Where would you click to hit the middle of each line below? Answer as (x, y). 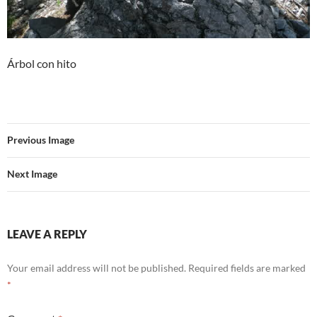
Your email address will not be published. (97, 268)
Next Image (32, 174)
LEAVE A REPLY (47, 234)
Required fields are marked (247, 268)
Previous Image (41, 140)
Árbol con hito (42, 63)
